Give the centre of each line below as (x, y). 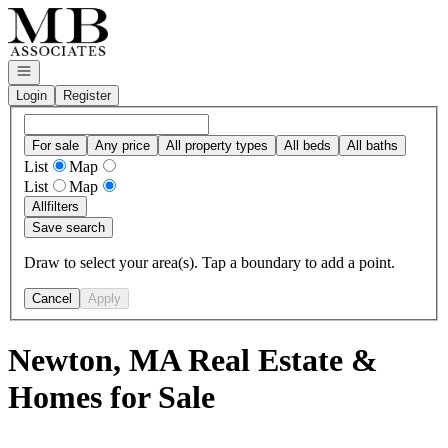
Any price (122, 145)
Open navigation (62, 69)
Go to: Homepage (63, 15)
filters (63, 206)
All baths (372, 145)
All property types (217, 145)
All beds (307, 145)
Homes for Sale (111, 397)
